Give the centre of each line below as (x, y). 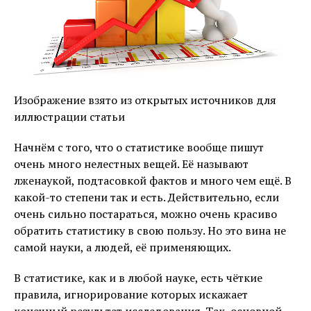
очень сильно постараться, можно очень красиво (145, 213)
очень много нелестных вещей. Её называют (131, 163)
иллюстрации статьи (69, 116)
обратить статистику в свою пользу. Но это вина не (150, 230)
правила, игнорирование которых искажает (131, 294)
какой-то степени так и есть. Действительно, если (146, 197)
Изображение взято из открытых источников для (145, 100)
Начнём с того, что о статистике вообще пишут (139, 147)
